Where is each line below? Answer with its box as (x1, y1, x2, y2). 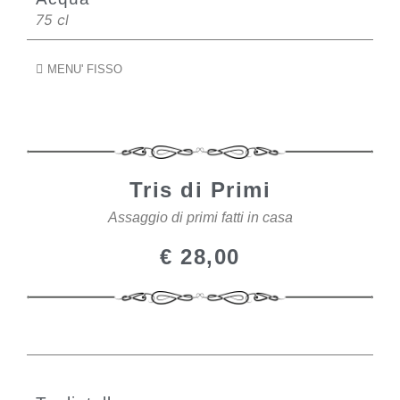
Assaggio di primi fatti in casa (107, 210, 293, 225)
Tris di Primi (129, 178, 271, 202)
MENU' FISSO (46, 62, 122, 76)
